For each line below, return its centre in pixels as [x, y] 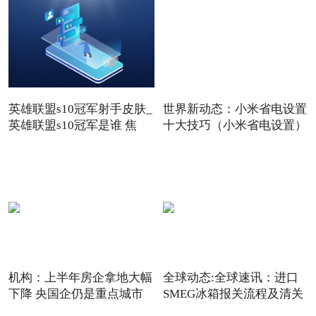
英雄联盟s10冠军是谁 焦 [72, 126]
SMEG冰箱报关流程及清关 [233, 294]
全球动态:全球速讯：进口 [230, 278]
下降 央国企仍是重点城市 [75, 294]
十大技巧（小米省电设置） [235, 126]
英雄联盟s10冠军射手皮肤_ [80, 109]
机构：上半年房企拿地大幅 [80, 278]
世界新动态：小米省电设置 [235, 109]
